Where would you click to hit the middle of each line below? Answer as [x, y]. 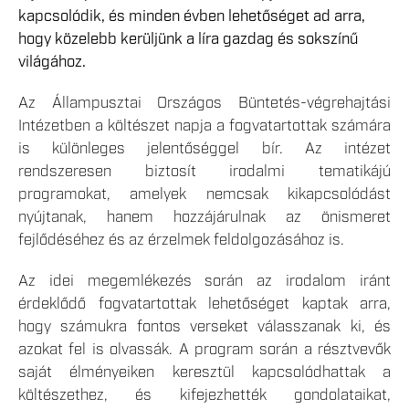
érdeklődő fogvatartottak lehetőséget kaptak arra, [204, 304]
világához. [52, 62]
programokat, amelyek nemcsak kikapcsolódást [204, 194]
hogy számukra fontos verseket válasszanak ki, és [204, 326]
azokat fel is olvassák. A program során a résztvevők [204, 349]
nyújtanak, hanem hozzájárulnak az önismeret [204, 217]
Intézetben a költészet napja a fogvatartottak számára [204, 126]
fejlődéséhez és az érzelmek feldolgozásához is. [181, 240]
